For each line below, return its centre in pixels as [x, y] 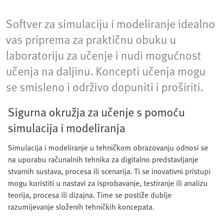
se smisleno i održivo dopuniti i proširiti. [105, 87]
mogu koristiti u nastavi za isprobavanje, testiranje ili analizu [108, 183]
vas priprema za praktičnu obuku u [91, 39]
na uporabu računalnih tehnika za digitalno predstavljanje [103, 160]
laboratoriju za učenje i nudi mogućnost [104, 55]
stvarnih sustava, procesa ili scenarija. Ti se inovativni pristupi [109, 171]
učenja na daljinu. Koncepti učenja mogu [106, 71]
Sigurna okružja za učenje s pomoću [96, 112]
